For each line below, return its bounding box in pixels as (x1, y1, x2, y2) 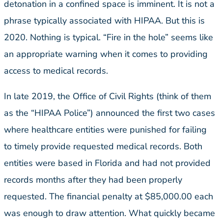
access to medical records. (4, 65, 108, 77)
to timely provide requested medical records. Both (4, 140, 202, 153)
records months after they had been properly (4, 174, 182, 186)
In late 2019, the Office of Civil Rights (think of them (4, 90, 211, 103)
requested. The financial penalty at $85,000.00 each (4, 191, 213, 203)
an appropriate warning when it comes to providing (4, 48, 208, 60)
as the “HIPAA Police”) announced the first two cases (4, 107, 215, 119)
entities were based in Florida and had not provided (4, 157, 211, 169)
